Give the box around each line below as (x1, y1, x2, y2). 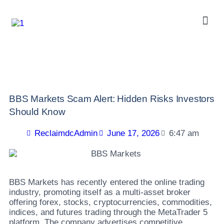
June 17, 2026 (106, 128, 160, 138)
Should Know (9, 106, 65, 117)
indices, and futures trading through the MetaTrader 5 (9, 207, 208, 217)
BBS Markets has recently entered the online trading (9, 177, 205, 187)
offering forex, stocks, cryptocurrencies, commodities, (9, 197, 212, 207)
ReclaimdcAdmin (34, 128, 97, 138)
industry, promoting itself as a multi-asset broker (9, 187, 190, 197)
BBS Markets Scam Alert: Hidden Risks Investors (9, 93, 214, 104)
